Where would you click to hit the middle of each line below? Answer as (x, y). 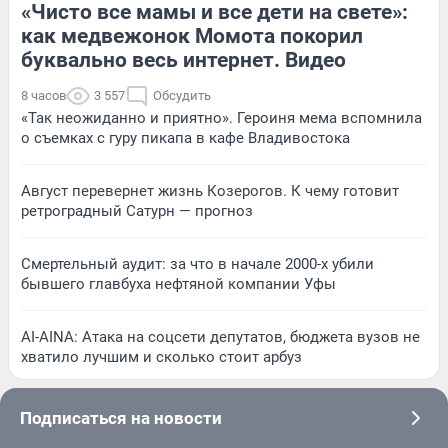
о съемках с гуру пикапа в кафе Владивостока (185, 137)
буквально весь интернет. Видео (183, 59)
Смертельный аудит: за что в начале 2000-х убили (197, 263)
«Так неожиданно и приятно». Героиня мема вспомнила (221, 117)
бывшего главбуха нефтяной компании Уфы (178, 283)
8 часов (43, 95)
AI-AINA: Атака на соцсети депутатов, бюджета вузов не (220, 336)
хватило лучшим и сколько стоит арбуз (161, 356)
